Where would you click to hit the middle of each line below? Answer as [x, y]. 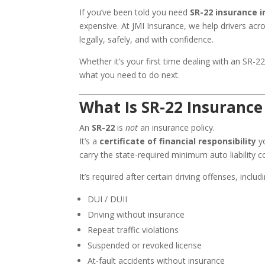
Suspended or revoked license [145, 245]
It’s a [90, 141]
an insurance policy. [177, 128]
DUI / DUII [108, 199]
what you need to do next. [130, 75]
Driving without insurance [136, 215]
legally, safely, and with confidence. [147, 40]
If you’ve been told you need [135, 12]
